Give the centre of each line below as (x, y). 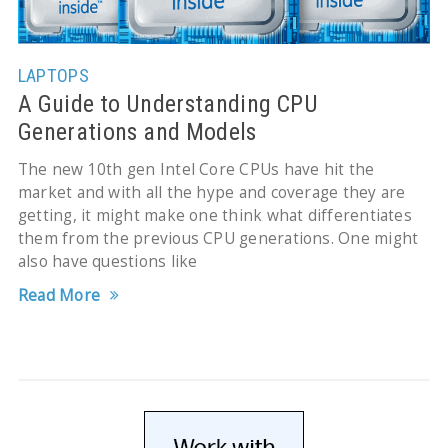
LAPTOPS (53, 75)
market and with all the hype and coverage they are (211, 192)
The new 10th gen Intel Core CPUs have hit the (196, 169)
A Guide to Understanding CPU (167, 103)
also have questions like (107, 261)
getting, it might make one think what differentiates (214, 215)
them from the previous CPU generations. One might (218, 238)
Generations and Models (137, 131)
